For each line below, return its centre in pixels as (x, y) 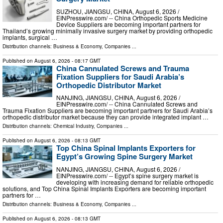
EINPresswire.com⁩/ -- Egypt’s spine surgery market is (127, 175)
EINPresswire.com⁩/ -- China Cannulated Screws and (127, 104)
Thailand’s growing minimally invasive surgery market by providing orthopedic (108, 30)
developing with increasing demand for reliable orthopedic (135, 182)
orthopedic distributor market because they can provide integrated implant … (106, 117)
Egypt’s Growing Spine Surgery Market (124, 157)
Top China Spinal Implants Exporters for (126, 148)
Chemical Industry (73, 126)
